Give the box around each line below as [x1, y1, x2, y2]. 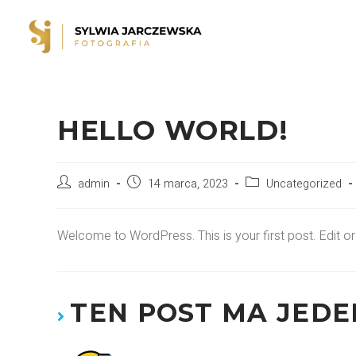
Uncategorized [266, 176, 342, 192]
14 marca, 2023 [148, 176, 228, 192]
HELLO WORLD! [57, 114, 288, 147]
